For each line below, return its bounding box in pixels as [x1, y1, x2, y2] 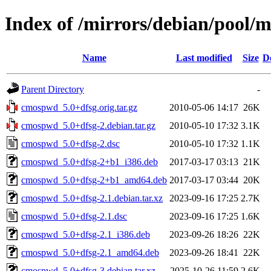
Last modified [175, 52, 232, 63]
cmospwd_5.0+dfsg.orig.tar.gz [21, 102, 137, 113]
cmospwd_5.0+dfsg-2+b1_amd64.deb [21, 174, 167, 185]
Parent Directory [21, 83, 84, 94]
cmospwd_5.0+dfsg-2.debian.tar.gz [21, 120, 155, 131]
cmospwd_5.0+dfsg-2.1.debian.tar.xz [21, 192, 163, 203]
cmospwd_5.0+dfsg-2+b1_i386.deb [21, 156, 158, 167]
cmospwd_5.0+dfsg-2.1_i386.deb [21, 229, 150, 240]
